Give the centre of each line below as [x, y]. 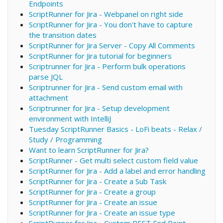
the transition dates [62, 35]
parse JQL [46, 76]
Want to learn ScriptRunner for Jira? [89, 150]
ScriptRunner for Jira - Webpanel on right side [106, 14]
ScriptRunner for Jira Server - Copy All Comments [112, 45]
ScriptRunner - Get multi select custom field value [113, 160]
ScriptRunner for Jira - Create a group [92, 191]
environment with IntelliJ [70, 118]
